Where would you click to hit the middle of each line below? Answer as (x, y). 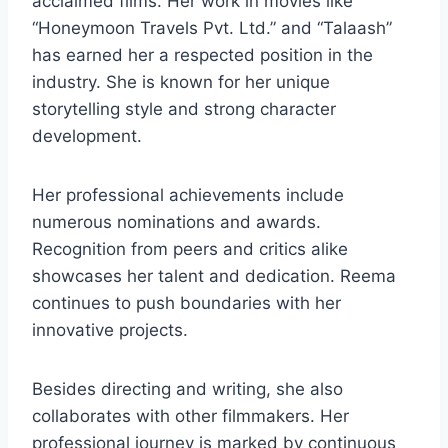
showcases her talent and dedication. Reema (214, 276)
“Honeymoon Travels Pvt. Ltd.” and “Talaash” (212, 28)
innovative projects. (110, 330)
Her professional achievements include (188, 195)
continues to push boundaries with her (186, 303)
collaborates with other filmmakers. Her (190, 416)
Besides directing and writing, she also (187, 389)
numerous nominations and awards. (176, 222)
